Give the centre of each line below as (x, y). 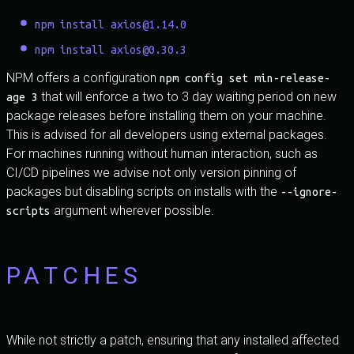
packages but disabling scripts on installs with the (143, 192)
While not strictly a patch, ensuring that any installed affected (173, 340)
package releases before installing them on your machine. (166, 116)
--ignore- (309, 192)
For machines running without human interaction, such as (162, 154)
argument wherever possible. (132, 211)
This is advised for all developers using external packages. (167, 135)
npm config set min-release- (245, 78)
